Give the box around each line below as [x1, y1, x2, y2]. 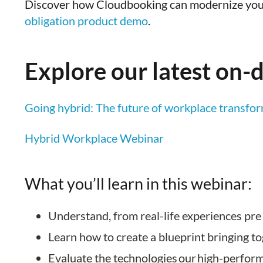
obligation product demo [25, 13, 148, 28]
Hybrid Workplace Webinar [25, 130, 164, 145]
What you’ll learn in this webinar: [25, 173, 252, 193]
